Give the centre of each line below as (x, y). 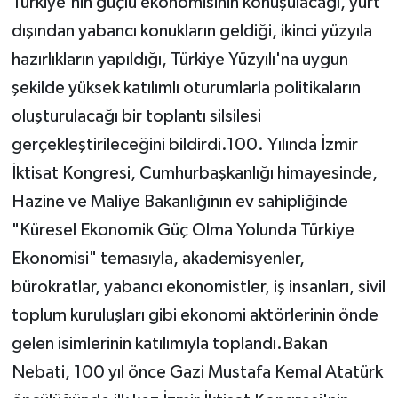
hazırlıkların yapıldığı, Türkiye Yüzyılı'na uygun (179, 60)
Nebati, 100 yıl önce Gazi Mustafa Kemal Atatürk (197, 373)
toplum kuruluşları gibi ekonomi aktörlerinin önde (195, 316)
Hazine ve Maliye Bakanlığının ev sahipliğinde (179, 202)
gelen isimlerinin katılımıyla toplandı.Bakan (169, 344)
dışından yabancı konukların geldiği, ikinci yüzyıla (191, 32)
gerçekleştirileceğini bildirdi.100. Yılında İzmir (184, 145)
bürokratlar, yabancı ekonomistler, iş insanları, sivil (198, 287)
